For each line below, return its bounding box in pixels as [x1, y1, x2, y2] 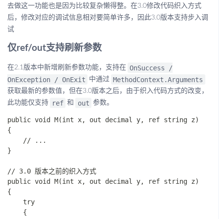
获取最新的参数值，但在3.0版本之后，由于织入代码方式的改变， [7, 88, 208, 94]
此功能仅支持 [7, 99, 48, 106]
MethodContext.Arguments [113, 75, 203, 84]
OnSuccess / [130, 64, 173, 72]
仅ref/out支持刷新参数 [7, 44, 102, 53]
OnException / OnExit [7, 75, 86, 84]
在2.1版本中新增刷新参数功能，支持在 [7, 64, 126, 71]
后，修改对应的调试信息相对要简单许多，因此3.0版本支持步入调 [7, 14, 208, 21]
